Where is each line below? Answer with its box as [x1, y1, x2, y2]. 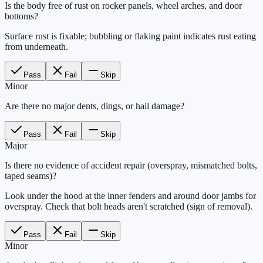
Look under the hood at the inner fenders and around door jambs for [5, 190, 256, 201]
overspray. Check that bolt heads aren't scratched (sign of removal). [5, 201, 252, 211]
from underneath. [5, 41, 68, 52]
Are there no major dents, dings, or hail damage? [5, 100, 184, 111]
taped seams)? [5, 170, 56, 181]
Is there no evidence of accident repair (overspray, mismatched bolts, [5, 160, 257, 170]
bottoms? [5, 11, 38, 21]
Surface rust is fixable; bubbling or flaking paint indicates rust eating [5, 31, 256, 41]
